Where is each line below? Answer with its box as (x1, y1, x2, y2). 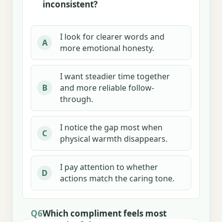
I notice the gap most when (60, 121, 163, 133)
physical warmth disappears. (60, 133, 167, 144)
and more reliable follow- (60, 82, 154, 93)
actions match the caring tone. (60, 172, 174, 184)
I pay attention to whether (60, 161, 158, 172)
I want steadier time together (60, 70, 170, 82)
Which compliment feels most (43, 207, 166, 219)
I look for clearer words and (60, 31, 165, 42)
